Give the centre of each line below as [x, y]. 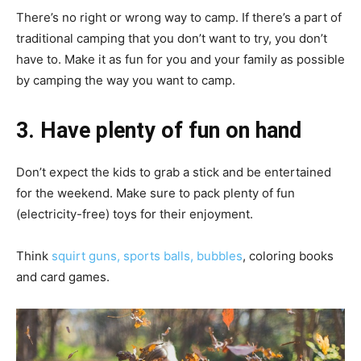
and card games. [63, 276]
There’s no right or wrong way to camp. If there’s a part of [179, 17]
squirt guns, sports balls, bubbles [147, 255]
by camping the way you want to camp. [126, 80]
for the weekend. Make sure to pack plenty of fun [156, 193]
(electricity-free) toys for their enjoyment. [135, 214]
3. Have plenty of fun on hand [159, 130]
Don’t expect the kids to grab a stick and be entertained [174, 172]
